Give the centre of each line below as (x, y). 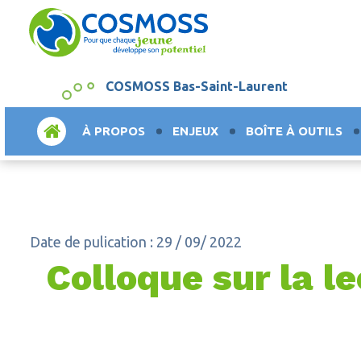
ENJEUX (195, 131)
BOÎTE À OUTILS (294, 131)
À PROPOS (114, 131)
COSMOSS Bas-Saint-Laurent (197, 86)
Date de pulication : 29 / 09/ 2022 (136, 242)
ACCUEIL (62, 131)
